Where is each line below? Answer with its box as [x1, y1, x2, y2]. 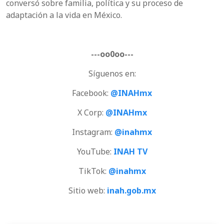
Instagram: [72, 126, 114, 137]
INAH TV [113, 145, 147, 157]
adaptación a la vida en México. [6, 9, 122, 20]
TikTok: [78, 165, 108, 176]
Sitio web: [68, 184, 107, 196]
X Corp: [77, 106, 105, 118]
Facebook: [72, 87, 110, 98]
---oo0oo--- [90, 48, 133, 59]
